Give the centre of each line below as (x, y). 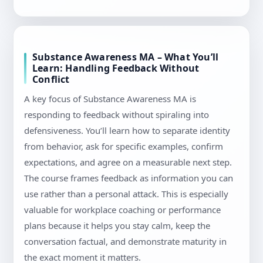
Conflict (51, 80)
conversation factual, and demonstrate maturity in (125, 242)
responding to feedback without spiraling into (117, 115)
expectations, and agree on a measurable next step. (128, 162)
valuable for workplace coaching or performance (122, 210)
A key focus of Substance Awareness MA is (110, 99)
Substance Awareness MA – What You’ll (126, 57)
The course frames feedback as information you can (129, 178)
